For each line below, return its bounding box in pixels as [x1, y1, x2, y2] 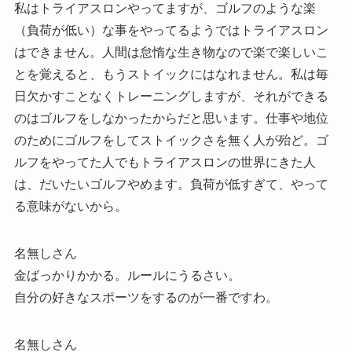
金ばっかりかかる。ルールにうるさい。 [13, 268, 240, 282]
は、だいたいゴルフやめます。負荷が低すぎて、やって [13, 177, 328, 191]
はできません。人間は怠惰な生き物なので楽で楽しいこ [13, 45, 328, 59]
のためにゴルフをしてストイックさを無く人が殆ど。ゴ [13, 133, 328, 147]
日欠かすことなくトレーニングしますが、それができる [13, 89, 328, 103]
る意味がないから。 [13, 199, 127, 213]
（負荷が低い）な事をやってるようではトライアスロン [13, 23, 328, 37]
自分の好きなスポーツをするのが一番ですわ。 [13, 290, 278, 304]
